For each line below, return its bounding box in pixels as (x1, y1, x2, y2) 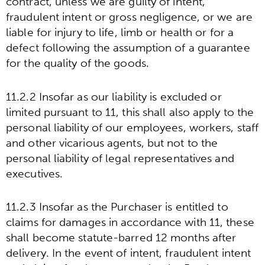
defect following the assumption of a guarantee (6, 41, 250, 55)
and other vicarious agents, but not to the (6, 135, 218, 150)
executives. (6, 166, 63, 180)
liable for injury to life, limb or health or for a (6, 25, 234, 40)
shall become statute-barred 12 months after (6, 231, 237, 245)
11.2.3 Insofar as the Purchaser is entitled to (6, 200, 228, 214)
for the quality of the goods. (6, 56, 149, 70)
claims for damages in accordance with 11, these (6, 215, 254, 230)
